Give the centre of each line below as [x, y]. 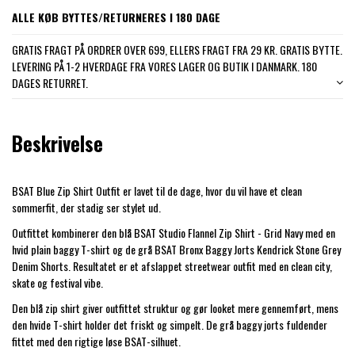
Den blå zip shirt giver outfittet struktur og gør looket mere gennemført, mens [175, 308]
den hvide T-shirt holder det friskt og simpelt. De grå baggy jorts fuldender [170, 325]
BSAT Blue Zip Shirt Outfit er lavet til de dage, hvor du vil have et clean [157, 191]
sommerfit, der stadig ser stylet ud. [86, 208]
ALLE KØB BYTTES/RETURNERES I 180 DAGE [116, 17]
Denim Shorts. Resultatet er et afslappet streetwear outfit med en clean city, [172, 266]
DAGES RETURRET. [50, 83]
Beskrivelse [57, 143]
